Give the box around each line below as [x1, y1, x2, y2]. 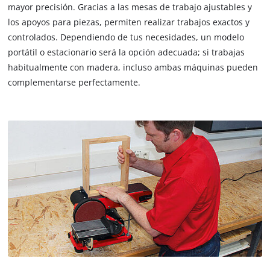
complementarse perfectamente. [8, 77, 141, 89]
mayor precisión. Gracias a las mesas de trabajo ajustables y [8, 1, 253, 13]
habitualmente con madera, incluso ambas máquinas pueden [8, 61, 259, 74]
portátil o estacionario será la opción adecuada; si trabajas [8, 46, 245, 58]
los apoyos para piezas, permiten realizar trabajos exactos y [8, 16, 250, 28]
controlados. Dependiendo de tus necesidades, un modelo [8, 31, 245, 43]
